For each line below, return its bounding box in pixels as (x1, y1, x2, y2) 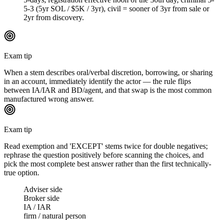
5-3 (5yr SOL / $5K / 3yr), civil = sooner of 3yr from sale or (24, 4, 209, 13)
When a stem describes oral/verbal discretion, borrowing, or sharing (4, 68, 213, 77)
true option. (4, 168, 39, 177)
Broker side (24, 194, 59, 203)
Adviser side (24, 185, 62, 194)
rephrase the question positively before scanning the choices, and (4, 151, 204, 160)
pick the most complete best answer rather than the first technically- (4, 160, 211, 168)
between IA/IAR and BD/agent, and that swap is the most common (4, 86, 212, 95)
